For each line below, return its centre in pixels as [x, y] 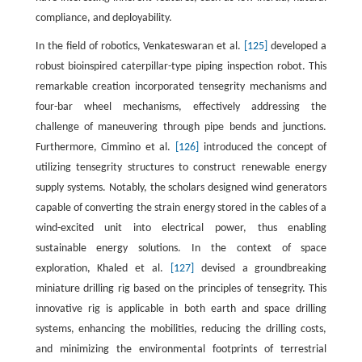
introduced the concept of [263, 148]
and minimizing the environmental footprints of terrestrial [181, 350]
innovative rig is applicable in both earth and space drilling [181, 309]
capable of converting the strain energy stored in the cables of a [181, 208]
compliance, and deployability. [103, 19]
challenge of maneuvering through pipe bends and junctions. [181, 128]
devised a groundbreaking [260, 269]
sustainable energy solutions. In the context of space [181, 249]
